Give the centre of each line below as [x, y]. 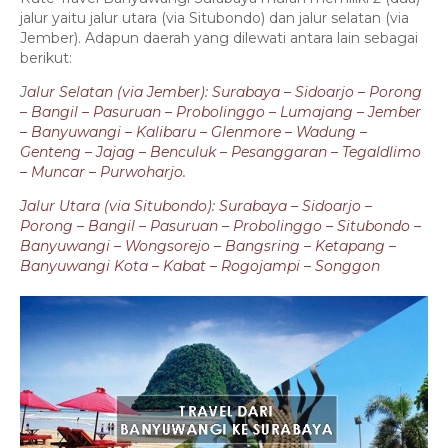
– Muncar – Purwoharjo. [103, 171]
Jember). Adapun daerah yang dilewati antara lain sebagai [219, 37]
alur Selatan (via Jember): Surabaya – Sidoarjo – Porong [224, 91]
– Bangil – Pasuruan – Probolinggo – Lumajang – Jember [220, 111]
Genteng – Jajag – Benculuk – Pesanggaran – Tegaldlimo [220, 151]
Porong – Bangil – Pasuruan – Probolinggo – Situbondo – [220, 225]
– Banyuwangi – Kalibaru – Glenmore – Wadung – [193, 131]
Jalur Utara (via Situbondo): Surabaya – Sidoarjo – [196, 205]
